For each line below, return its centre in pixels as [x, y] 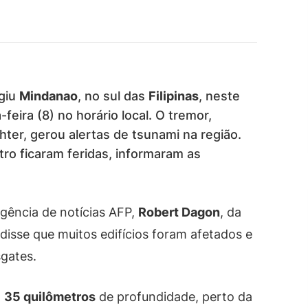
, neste [219, 96]
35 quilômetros [50, 296]
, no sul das [113, 96]
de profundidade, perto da [174, 296]
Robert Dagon [179, 212]
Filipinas [174, 96]
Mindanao [48, 96]
